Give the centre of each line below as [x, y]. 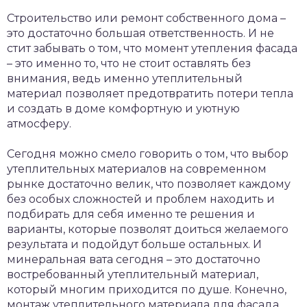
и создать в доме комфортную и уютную [123, 109]
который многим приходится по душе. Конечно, [147, 290]
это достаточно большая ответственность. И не [140, 33]
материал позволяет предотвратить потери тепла [150, 94]
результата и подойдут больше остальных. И [134, 244]
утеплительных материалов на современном [137, 169]
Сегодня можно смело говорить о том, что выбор [148, 154]
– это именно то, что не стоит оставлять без [129, 63]
